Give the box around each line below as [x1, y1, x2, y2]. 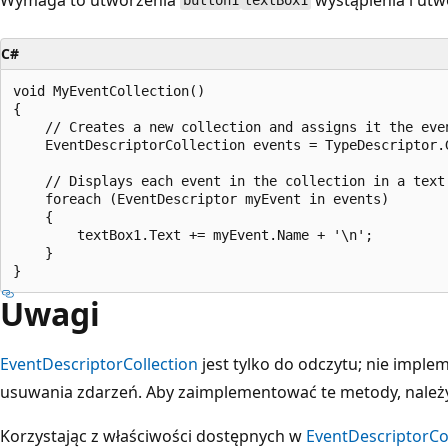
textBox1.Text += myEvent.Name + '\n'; [13, 226, 373, 243]
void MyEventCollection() [13, 82, 205, 99]
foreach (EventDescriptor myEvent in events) [13, 190, 389, 207]
